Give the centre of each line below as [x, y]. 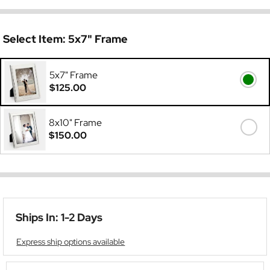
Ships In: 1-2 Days [59, 217]
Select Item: [36, 39]
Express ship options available [71, 241]
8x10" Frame [75, 123]
